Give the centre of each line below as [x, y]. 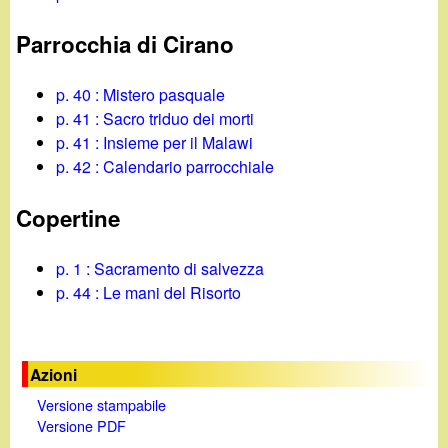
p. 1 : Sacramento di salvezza [160, 269]
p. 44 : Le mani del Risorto [149, 293]
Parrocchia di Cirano [125, 44]
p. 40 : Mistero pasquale [141, 95]
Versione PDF [81, 425]
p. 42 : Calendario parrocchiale [165, 167]
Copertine [68, 217]
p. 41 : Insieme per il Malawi [155, 143]
